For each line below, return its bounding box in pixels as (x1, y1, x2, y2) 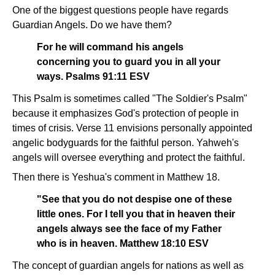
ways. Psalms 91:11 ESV (37, 71, 150, 82)
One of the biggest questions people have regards (12, 5, 228, 15)
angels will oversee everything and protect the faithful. (12, 152, 245, 163)
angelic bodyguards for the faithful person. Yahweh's (12, 137, 239, 148)
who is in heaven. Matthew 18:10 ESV (37, 238, 209, 249)
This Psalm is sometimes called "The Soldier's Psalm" (12, 93, 247, 104)
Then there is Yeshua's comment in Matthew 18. (12, 172, 220, 182)
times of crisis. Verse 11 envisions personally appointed (12, 123, 252, 133)
